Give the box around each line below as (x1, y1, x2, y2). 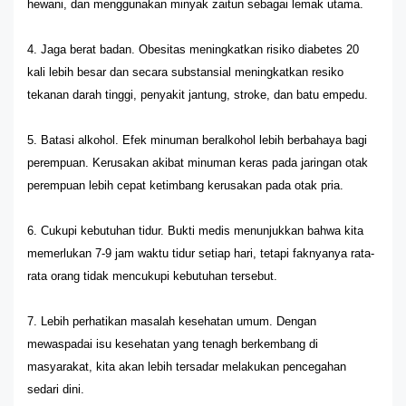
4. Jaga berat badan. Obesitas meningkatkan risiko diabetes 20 (27, 43, 359, 56)
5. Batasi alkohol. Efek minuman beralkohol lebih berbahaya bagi (27, 133, 367, 147)
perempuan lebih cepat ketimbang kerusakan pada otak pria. (27, 179, 343, 192)
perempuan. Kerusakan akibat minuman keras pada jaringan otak (27, 156, 368, 169)
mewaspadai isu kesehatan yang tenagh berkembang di (27, 337, 318, 351)
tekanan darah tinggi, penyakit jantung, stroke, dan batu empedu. (27, 88, 368, 101)
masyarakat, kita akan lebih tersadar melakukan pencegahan (27, 360, 346, 373)
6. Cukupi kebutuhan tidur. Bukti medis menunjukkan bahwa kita (27, 224, 363, 237)
